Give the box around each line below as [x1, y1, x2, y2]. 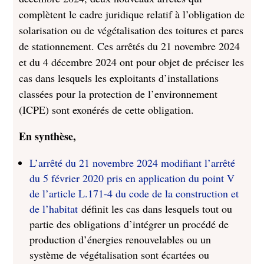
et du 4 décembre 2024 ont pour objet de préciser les [19, 55, 245, 69]
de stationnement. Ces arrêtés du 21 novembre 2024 [19, 39, 240, 53]
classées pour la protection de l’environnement [19, 87, 218, 101]
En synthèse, [19, 128, 77, 144]
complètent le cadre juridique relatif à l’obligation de [19, 7, 245, 21]
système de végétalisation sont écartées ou [29, 247, 210, 262]
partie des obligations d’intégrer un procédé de [29, 217, 229, 231]
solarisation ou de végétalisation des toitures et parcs [19, 23, 244, 37]
